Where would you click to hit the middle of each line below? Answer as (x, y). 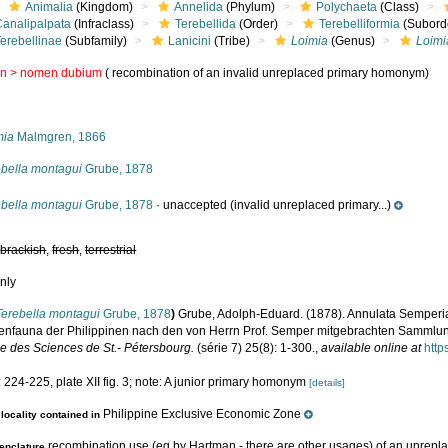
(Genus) (352, 41)
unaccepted (195, 205)
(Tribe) (231, 41)
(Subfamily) (95, 41)
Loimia (310, 41)
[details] (327, 382)
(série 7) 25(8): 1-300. (255, 348)
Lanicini (190, 41)
